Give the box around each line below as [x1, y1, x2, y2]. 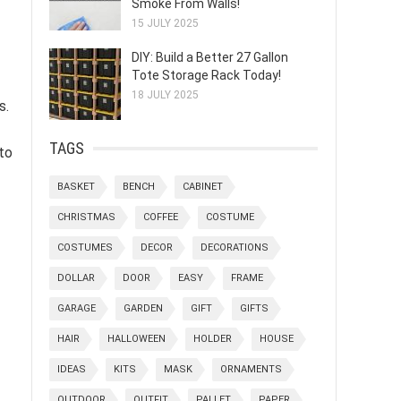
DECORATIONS [200, 242, 269, 253]
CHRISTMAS [57, 211, 115, 223]
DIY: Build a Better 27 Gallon [132, 50, 288, 64]
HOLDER [193, 333, 232, 345]
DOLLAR [57, 272, 95, 284]
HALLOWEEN [107, 333, 166, 345]
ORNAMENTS [220, 363, 282, 375]
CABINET [183, 181, 223, 192]
